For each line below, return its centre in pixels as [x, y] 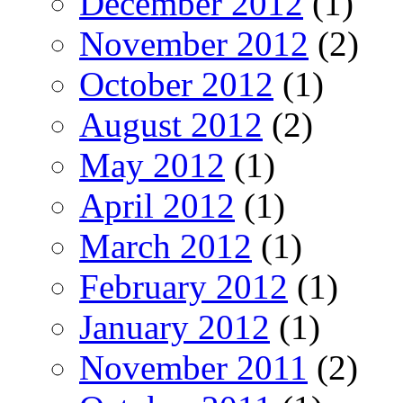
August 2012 [171, 125]
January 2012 [175, 327]
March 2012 [166, 246]
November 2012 [194, 44]
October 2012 [176, 85]
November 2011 [193, 368]
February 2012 [184, 287]
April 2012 [157, 206]
